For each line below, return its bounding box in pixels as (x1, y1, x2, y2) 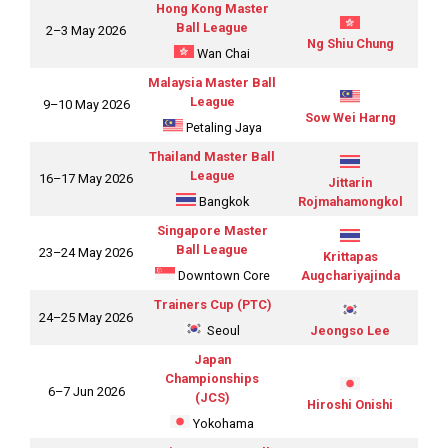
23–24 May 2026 (39, 244, 133, 260)
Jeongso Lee (310, 322, 390, 338)
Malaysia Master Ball (148, 74, 276, 90)
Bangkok (195, 193, 249, 209)
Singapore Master (156, 222, 268, 238)
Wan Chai (194, 45, 250, 61)
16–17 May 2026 (39, 170, 133, 186)
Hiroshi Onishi (307, 396, 393, 412)
